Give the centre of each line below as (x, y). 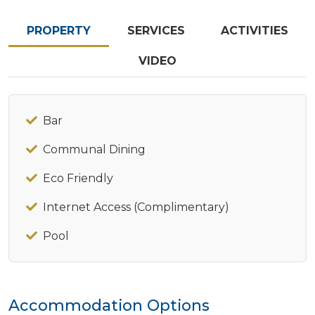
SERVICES (156, 30)
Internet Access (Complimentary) (136, 207)
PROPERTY (58, 30)
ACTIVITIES (255, 30)
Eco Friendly (78, 178)
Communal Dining (94, 149)
